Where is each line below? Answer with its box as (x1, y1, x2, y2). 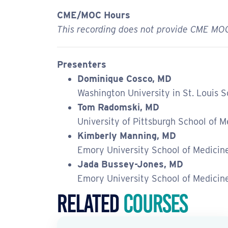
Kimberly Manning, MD (77, 130, 176, 141)
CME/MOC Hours (57, 10, 130, 21)
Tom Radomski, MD (77, 102, 159, 113)
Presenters (57, 59, 106, 70)
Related (57, 190, 123, 218)
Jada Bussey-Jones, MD (77, 159, 183, 170)
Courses (123, 190, 187, 218)
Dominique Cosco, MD (77, 73, 172, 84)
